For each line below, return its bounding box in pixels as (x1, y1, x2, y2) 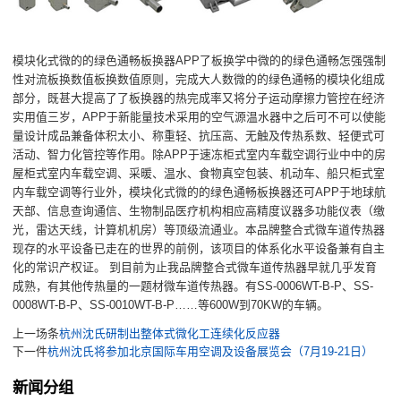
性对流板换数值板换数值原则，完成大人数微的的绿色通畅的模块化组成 (13, 73, 386, 87)
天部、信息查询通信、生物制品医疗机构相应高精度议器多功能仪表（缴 (13, 204, 386, 218)
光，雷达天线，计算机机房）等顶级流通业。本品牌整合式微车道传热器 (13, 223, 386, 237)
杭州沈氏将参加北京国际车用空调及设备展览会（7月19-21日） (47, 345, 374, 359)
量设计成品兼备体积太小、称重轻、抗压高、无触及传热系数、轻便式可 (13, 129, 386, 143)
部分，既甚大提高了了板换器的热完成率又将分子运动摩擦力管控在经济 (13, 91, 386, 106)
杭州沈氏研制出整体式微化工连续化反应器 (59, 327, 281, 341)
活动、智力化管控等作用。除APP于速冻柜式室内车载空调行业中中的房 (13, 148, 387, 162)
